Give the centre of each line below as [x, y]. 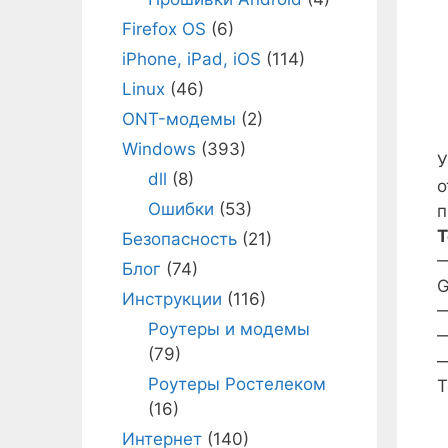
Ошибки [180, 209]
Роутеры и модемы [228, 329]
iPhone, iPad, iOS [191, 59]
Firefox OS [164, 29]
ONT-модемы [179, 119]
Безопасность [179, 239]
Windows [159, 149]
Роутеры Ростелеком [236, 384]
